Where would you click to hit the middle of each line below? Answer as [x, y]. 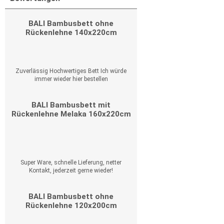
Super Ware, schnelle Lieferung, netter [71, 162]
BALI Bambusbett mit [71, 105]
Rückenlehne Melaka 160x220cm [71, 114]
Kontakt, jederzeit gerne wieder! [71, 170]
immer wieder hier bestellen [71, 79]
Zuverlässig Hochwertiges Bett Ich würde [71, 71]
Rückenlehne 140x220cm [71, 32]
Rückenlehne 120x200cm [71, 205]
